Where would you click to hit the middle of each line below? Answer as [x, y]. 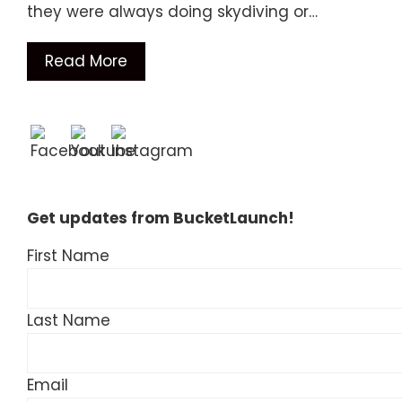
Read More [86, 61]
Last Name [69, 320]
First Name [68, 256]
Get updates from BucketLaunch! [161, 218]
